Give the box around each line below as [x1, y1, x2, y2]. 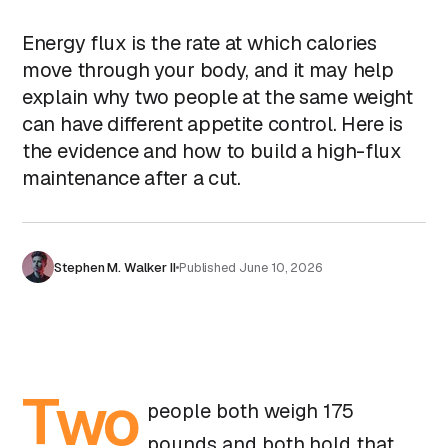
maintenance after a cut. [22, 165, 241, 191]
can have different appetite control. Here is [22, 111, 403, 137]
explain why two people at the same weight [22, 84, 413, 110]
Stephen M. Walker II [54, 258, 176, 276]
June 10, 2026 [239, 258, 323, 276]
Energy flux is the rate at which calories [22, 30, 377, 56]
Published [178, 258, 240, 276]
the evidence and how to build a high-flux [22, 138, 402, 164]
